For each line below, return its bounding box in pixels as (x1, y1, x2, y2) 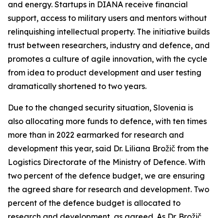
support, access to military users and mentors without (8, 13, 207, 23)
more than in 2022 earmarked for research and (8, 130, 184, 140)
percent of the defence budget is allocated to (8, 198, 181, 208)
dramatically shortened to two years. (8, 81, 146, 91)
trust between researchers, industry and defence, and (8, 40, 210, 50)
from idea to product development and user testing (8, 68, 201, 77)
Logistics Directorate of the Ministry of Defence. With (8, 157, 205, 167)
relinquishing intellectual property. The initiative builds (8, 27, 210, 36)
